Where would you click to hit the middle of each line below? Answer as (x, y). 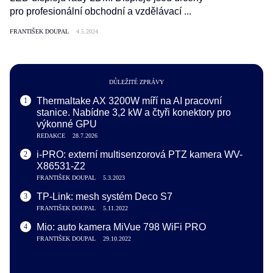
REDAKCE (51, 136)
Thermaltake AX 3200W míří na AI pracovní (129, 101)
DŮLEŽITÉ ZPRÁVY (136, 82)
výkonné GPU (67, 124)
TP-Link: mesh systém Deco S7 (105, 197)
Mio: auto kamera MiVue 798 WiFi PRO (121, 227)
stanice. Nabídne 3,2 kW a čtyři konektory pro (134, 112)
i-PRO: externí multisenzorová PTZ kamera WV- (140, 154)
